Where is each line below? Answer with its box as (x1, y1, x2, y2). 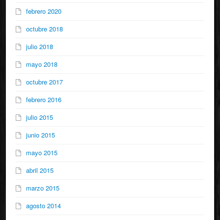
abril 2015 (26, 165, 54, 175)
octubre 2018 (26, 24, 63, 34)
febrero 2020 (26, 6, 61, 16)
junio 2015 (26, 130, 55, 140)
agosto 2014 (26, 201, 61, 211)
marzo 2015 (26, 183, 59, 193)
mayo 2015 (26, 148, 57, 158)
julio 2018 (26, 42, 53, 52)
